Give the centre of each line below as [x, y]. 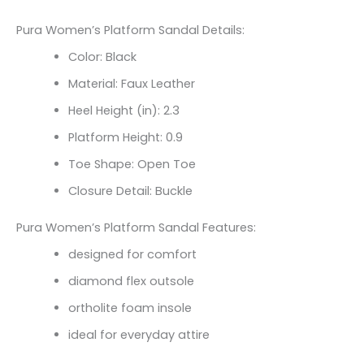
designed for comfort [132, 255]
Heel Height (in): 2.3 [123, 111]
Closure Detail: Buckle [130, 191]
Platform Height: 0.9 [125, 138]
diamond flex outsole [131, 282]
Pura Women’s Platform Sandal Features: [136, 228]
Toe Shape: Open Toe [132, 165]
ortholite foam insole [130, 308]
